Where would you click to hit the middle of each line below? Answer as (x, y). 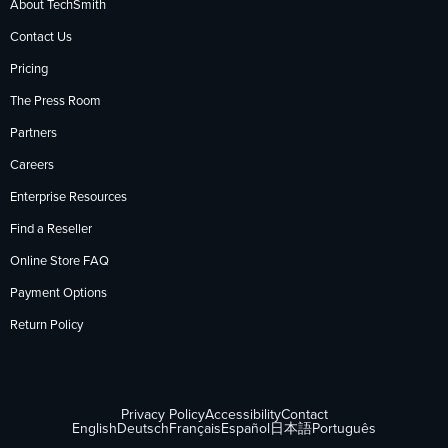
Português (344, 428)
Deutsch (143, 428)
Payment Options (58, 293)
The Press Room (55, 101)
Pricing (29, 69)
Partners (33, 133)
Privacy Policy (162, 414)
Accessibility (242, 414)
